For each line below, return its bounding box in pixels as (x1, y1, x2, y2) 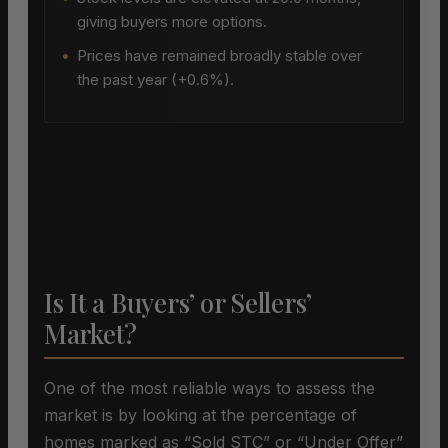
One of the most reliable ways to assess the (44, 378, 375, 399)
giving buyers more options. (77, 12, 267, 32)
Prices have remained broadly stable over (77, 46, 362, 66)
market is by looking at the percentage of (44, 405, 357, 426)
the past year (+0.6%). (77, 70, 234, 90)
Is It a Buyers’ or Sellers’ (44, 285, 312, 321)
